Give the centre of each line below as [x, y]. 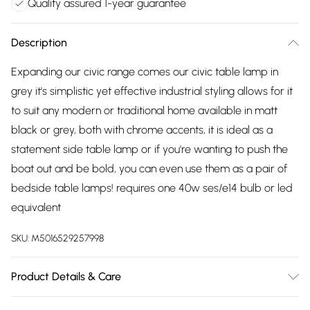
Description [39, 43]
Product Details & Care [66, 276]
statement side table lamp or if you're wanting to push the [149, 149]
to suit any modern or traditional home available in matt [144, 110]
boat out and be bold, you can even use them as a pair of [149, 168]
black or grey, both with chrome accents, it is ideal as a [142, 130]
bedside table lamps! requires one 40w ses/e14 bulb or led [152, 188]
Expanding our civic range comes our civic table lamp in [145, 72]
